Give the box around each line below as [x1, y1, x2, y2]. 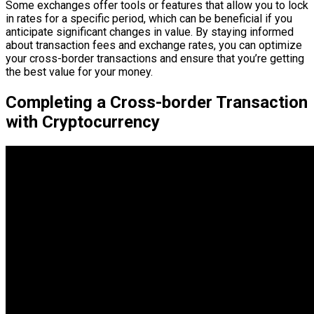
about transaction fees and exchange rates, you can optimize [6, 39, 302, 53]
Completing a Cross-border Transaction [6, 93, 308, 113]
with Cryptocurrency [6, 112, 160, 132]
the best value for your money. [6, 65, 153, 79]
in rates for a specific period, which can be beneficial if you [6, 12, 292, 26]
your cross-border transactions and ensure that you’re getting [6, 52, 304, 66]
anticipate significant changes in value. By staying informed [6, 25, 294, 39]
